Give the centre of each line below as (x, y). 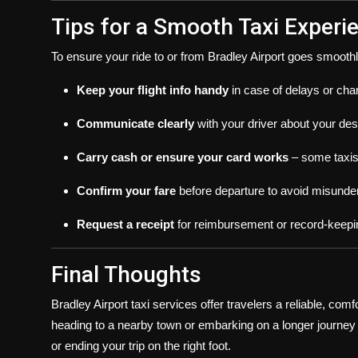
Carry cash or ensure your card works (183, 157)
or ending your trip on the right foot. (141, 346)
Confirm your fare (126, 191)
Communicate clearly (135, 123)
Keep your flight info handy (153, 90)
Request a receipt (125, 224)
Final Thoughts (126, 274)
